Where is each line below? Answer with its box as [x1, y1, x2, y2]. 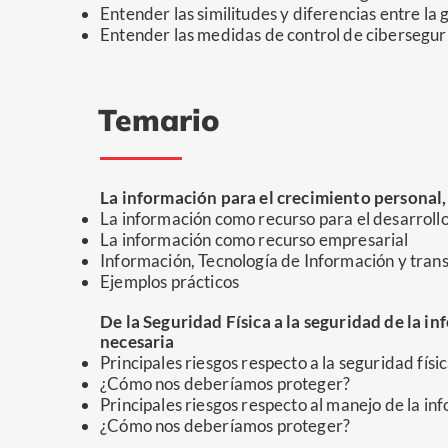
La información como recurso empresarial [100, 229, 409, 250]
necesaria [100, 331, 175, 352]
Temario [98, 101, 220, 139]
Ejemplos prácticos [100, 271, 240, 292]
